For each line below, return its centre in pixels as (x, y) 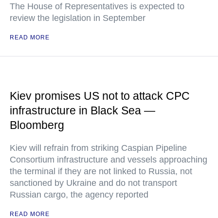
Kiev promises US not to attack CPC (100, 96)
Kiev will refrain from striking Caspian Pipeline (98, 148)
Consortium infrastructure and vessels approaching (109, 160)
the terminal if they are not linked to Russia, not (101, 171)
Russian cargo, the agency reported (79, 195)
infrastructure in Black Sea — (82, 110)
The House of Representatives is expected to (97, 6)
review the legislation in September (78, 18)
